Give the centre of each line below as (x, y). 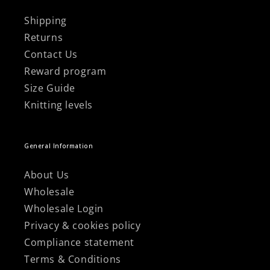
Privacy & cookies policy (83, 225)
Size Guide (50, 88)
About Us (47, 175)
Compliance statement (79, 242)
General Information (59, 146)
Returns (44, 37)
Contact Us (51, 54)
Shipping (46, 20)
